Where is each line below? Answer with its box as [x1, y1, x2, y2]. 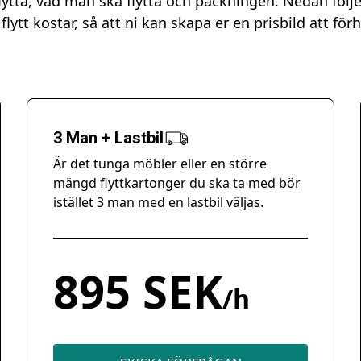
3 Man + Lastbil [53, 128, 164, 147]
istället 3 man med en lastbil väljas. [53, 193, 264, 211]
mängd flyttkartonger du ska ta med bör [53, 174, 301, 192]
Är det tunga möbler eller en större [53, 155, 268, 172]
